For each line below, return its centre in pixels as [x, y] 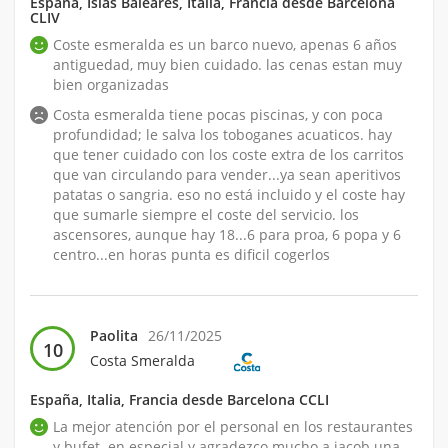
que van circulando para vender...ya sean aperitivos [227, 174]
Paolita [114, 335]
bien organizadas [111, 84]
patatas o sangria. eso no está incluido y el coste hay [229, 194]
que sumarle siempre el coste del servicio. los [206, 214]
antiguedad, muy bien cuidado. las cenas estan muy [227, 64]
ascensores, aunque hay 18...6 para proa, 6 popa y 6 [227, 234]
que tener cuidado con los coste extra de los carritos [228, 154]
